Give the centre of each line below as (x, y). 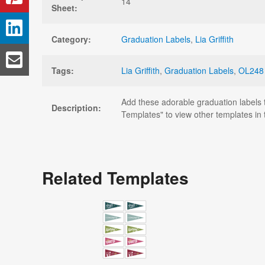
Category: (71, 39)
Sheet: (64, 7)
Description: (76, 107)
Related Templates (115, 177)
